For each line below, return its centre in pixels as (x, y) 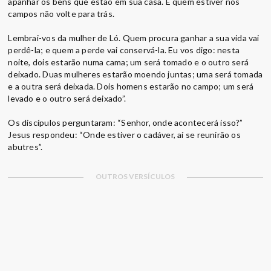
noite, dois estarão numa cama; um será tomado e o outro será (129, 62)
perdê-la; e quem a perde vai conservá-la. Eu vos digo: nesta (124, 50)
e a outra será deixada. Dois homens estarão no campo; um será (131, 86)
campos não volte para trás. (61, 13)
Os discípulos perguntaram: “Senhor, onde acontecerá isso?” (126, 122)
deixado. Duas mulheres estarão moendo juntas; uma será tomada (135, 74)
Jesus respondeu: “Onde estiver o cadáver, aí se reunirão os (124, 134)
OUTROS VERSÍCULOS (135, 176)
